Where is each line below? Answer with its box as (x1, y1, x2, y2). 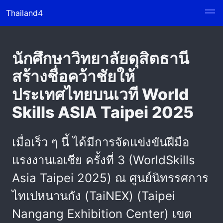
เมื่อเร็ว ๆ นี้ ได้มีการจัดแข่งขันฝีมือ (12, 135, 189, 149)
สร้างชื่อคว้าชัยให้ (12, 67, 135, 86)
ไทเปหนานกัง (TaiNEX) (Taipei (12, 189, 175, 203)
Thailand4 (6, 8, 43, 18)
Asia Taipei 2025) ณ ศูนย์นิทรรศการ (12, 171, 209, 185)
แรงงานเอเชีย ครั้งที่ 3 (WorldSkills (12, 153, 195, 167)
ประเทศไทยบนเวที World (12, 85, 189, 104)
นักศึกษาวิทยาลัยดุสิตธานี (12, 49, 189, 68)
